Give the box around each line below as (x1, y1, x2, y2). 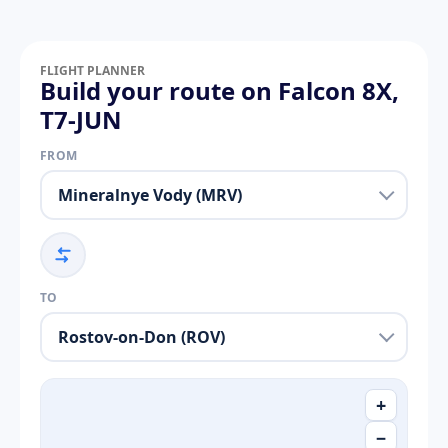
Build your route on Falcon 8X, (40, 73, 399, 107)
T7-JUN (40, 102, 122, 136)
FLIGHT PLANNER (40, 61, 145, 79)
